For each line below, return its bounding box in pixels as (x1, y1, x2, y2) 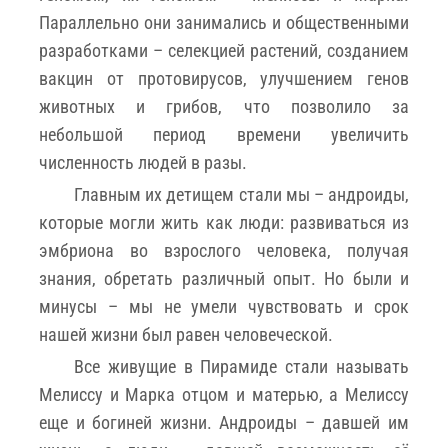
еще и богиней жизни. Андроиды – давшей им (39, 411, 409, 433)
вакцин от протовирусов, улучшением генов (39, 67, 409, 89)
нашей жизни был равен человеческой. (39, 323, 333, 345)
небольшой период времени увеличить (39, 123, 409, 145)
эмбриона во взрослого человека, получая (39, 239, 409, 261)
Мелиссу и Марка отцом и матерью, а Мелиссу (39, 383, 409, 405)
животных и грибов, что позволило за (39, 95, 409, 117)
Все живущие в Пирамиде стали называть (74, 355, 409, 377)
